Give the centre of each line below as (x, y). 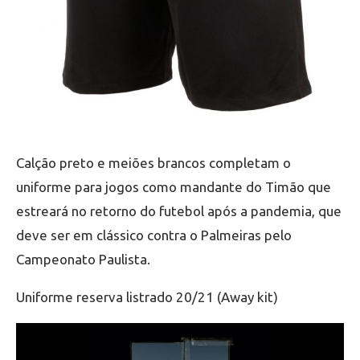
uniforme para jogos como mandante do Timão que (174, 187)
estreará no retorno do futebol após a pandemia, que (179, 211)
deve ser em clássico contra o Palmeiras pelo (154, 235)
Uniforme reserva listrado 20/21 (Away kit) (147, 297)
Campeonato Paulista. (83, 260)
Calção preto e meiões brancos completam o (153, 163)
